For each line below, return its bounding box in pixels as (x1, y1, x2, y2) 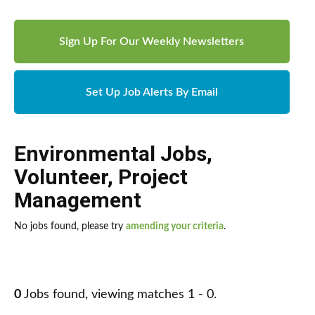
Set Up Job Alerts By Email (85, 86, 218, 98)
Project (118, 165, 188, 190)
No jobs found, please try (14, 221, 126, 232)
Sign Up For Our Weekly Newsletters (59, 36, 245, 48)
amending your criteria (126, 221, 224, 232)
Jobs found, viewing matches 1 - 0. (21, 288, 217, 302)
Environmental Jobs (14, 141, 207, 167)
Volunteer (14, 165, 108, 190)
